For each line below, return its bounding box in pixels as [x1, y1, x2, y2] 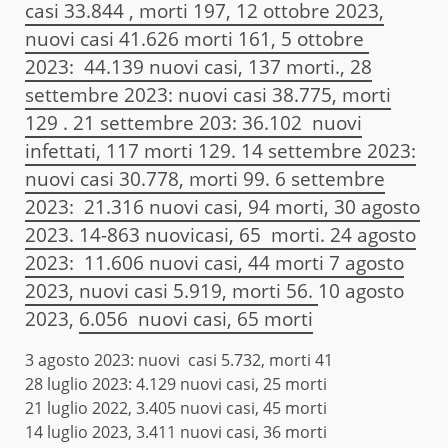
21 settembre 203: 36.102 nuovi [73, 109, 362, 136]
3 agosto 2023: [25, 348, 138, 371]
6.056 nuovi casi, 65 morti [79, 305, 313, 332]
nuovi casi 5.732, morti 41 [138, 348, 333, 371]
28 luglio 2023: [25, 372, 136, 395]
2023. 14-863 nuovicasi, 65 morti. [25, 221, 330, 248]
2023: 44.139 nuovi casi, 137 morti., [25, 53, 350, 80]
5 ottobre [281, 25, 369, 52]
